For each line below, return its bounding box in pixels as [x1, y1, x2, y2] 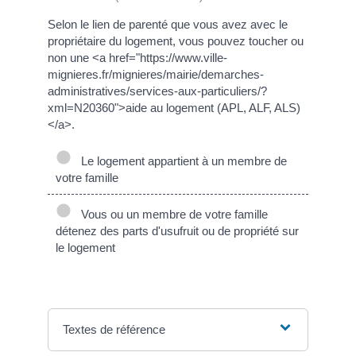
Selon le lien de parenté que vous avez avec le [48, 17, 288, 32]
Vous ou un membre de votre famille [75, 207, 268, 221]
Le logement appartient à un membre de [75, 153, 287, 168]
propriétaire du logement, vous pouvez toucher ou [48, 34, 304, 48]
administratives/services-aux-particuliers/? [48, 84, 267, 99]
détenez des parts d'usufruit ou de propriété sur [56, 223, 299, 238]
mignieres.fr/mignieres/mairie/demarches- [48, 68, 264, 82]
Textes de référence [63, 322, 166, 336]
